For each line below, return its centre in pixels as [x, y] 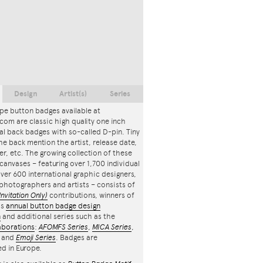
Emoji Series [36, 238]
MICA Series [112, 227]
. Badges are [77, 238]
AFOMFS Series [63, 227]
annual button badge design [53, 206]
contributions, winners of [91, 195]
